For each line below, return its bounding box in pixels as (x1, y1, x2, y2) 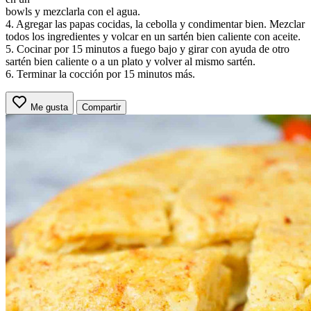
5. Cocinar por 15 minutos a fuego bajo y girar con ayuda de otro (6, 42, 289, 55)
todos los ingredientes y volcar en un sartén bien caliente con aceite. (6, 30, 301, 42)
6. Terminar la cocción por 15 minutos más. (6, 67, 195, 80)
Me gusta (31, 101, 68, 112)
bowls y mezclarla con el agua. (6, 5, 140, 17)
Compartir (82, 101, 121, 112)
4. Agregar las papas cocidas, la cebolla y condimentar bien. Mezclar (6, 17, 305, 30)
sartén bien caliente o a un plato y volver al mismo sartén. (6, 55, 255, 67)
